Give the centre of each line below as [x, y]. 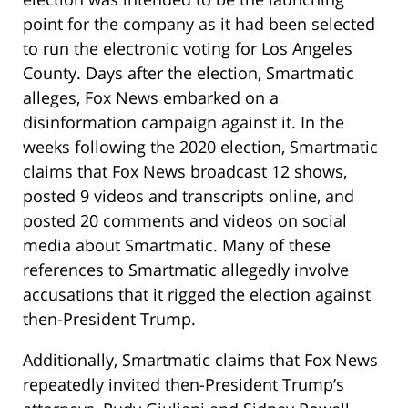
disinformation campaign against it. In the [184, 122]
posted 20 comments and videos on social [185, 221]
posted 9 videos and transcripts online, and [189, 196]
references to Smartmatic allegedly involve [186, 270]
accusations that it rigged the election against [197, 295]
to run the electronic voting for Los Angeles [188, 49]
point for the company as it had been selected [199, 24]
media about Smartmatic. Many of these [177, 245]
